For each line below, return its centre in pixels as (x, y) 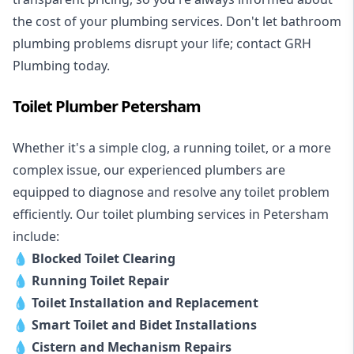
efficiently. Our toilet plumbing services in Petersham (171, 214)
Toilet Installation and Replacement (145, 302)
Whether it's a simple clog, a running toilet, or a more (172, 147)
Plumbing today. (61, 65)
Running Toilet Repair (100, 280)
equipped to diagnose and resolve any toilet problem (171, 192)
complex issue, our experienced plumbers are (149, 169)
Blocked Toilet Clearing (104, 258)
